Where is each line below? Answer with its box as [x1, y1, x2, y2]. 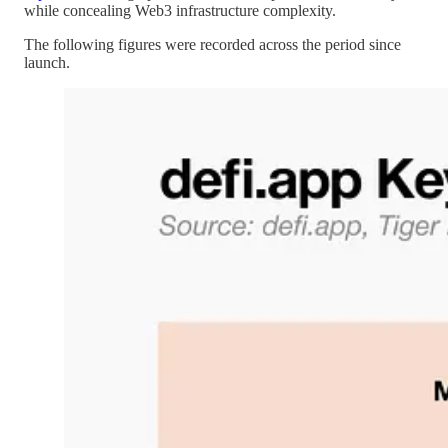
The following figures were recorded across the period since [24, 36, 401, 54]
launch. [24, 54, 70, 72]
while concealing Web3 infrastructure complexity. [24, 2, 336, 20]
